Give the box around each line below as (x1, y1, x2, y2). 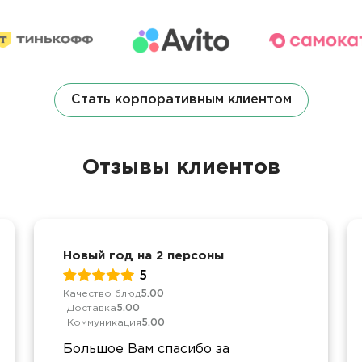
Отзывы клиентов (82, 158, 280, 177)
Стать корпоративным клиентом (70, 93, 292, 106)
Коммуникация (67, 318, 141, 327)
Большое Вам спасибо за (63, 343, 229, 356)
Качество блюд (63, 288, 141, 298)
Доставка (67, 303, 116, 313)
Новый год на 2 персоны (63, 250, 224, 261)
